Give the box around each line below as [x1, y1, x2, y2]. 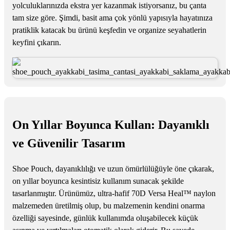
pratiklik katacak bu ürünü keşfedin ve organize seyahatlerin [12, 26, 206, 35]
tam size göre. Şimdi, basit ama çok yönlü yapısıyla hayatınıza [12, 13, 213, 23]
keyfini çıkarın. [12, 38, 61, 47]
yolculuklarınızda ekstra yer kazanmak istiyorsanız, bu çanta [12, 1, 206, 10]
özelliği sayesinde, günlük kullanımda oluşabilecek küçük [12, 213, 198, 222]
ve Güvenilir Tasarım [12, 136, 125, 150]
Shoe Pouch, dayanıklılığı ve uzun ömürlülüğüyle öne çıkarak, [12, 164, 214, 173]
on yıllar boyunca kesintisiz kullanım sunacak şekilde [12, 176, 184, 185]
